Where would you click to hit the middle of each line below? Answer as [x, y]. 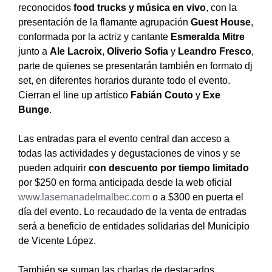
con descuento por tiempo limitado [169, 168]
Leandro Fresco [215, 51]
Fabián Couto [162, 95]
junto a [34, 51]
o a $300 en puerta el [197, 197]
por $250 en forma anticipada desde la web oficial [125, 182]
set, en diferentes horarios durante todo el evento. [124, 80]
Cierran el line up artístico [74, 95]
